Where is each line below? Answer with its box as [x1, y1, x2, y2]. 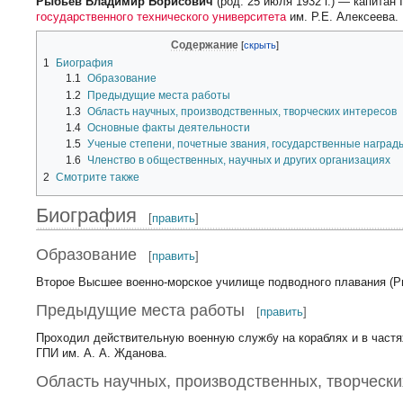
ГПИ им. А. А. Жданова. [36, 345, 168, 360]
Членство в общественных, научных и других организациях [86, 154, 390, 167]
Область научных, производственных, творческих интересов [86, 104, 397, 118]
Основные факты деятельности [86, 121, 250, 134]
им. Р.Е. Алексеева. [286, 10, 399, 24]
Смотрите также [56, 170, 140, 184]
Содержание [171, 38, 239, 51]
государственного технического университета [36, 10, 287, 24]
